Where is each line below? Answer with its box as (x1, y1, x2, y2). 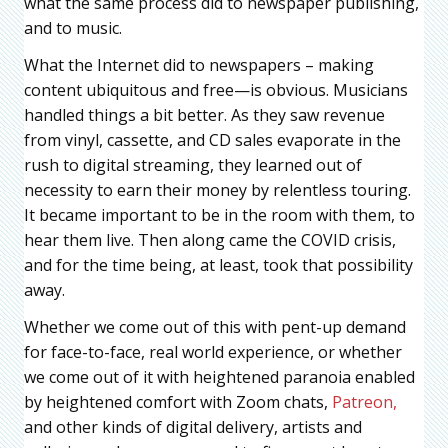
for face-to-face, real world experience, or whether (24, 340, 402, 363)
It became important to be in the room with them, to (24, 203, 415, 226)
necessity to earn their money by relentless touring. (24, 178, 411, 201)
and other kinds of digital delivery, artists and (24, 415, 362, 438)
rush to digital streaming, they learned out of (24, 153, 362, 176)
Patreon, (332, 390, 397, 413)
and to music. (24, 16, 122, 39)
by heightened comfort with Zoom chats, (24, 390, 332, 413)
